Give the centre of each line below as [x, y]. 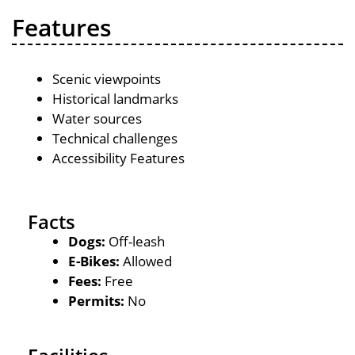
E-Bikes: [94, 261]
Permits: [98, 300]
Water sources [97, 118]
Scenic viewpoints [107, 79]
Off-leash [135, 241]
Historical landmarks [115, 99]
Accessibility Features [118, 158]
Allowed [146, 261]
